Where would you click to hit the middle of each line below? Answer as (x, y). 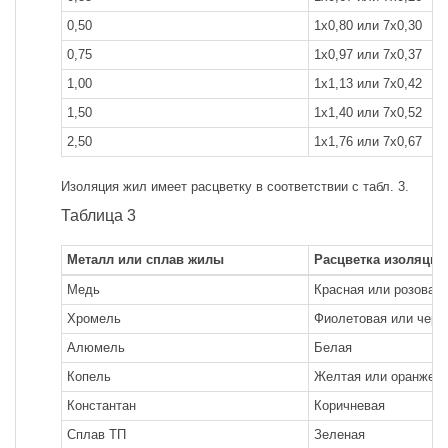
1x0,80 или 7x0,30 (368, 25)
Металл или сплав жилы (145, 259)
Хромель (94, 318)
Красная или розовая (378, 289)
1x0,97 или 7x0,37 (368, 54)
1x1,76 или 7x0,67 (368, 141)
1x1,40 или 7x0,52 (368, 112)
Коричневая (349, 405)
